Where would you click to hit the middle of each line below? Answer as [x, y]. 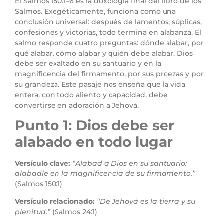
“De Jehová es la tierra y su [146, 201]
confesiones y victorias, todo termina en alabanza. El [108, 32]
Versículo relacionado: [56, 201]
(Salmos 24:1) [74, 212]
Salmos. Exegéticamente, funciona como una [95, 11]
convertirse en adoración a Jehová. [77, 105]
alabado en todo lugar [94, 142]
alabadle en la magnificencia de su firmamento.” [105, 174]
